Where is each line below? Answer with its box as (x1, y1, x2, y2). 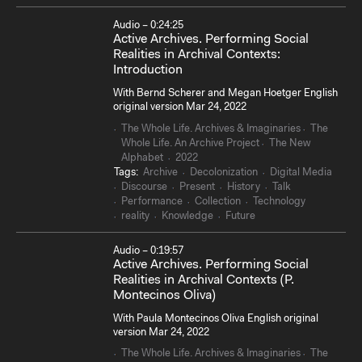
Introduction (113, 63, 183, 77)
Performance (121, 196, 183, 207)
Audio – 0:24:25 (113, 19, 183, 31)
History (227, 181, 260, 192)
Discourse (121, 181, 167, 192)
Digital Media (270, 166, 332, 178)
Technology (253, 196, 305, 207)
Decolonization (190, 166, 258, 178)
